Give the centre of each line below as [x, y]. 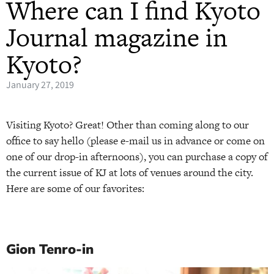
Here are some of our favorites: [75, 189]
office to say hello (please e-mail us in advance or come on [135, 141]
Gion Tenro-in [50, 249]
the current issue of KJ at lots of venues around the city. [130, 173]
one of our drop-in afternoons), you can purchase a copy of [137, 157]
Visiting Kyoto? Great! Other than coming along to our [128, 125]
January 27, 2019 [40, 85]
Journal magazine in [117, 38]
